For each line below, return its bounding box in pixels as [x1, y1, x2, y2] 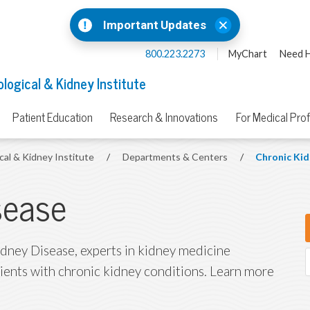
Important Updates [103, 17, 206, 33]
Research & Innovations [110, 110, 218, 126]
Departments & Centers [122, 150, 230, 163]
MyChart [228, 47, 267, 60]
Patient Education [12, 110, 93, 126]
